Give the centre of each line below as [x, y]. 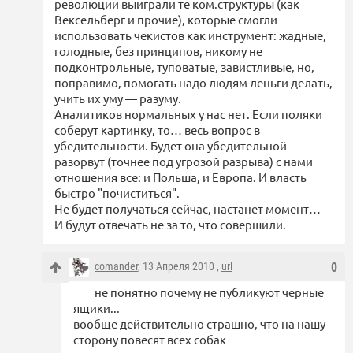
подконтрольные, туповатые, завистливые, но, [184, 67]
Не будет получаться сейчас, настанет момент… [188, 209]
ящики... [97, 308]
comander [116, 267]
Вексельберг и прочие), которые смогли [166, 20]
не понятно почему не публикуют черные [209, 292]
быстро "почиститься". [117, 193]
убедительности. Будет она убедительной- [172, 146]
